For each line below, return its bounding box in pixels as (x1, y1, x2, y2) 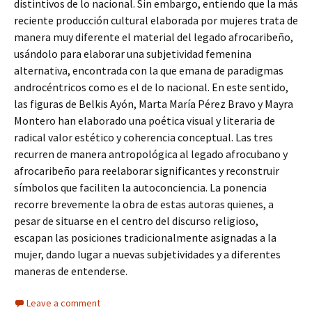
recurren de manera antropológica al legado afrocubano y (14, 147, 288, 161)
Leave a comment (26, 297, 100, 309)
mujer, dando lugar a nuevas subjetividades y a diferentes (14, 247, 281, 261)
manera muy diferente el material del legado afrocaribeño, (14, 30, 293, 44)
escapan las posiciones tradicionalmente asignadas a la (14, 231, 276, 244)
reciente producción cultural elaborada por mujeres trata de (14, 13, 298, 27)
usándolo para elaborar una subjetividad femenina (14, 47, 251, 61)
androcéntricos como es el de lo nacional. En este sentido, (14, 80, 288, 94)
